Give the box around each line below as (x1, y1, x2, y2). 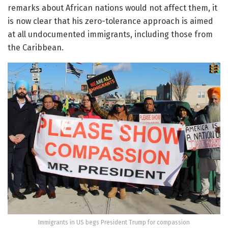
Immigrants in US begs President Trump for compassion (38, 219, 190, 226)
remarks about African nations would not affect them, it (8, 3, 217, 13)
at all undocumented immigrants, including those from (8, 29, 213, 39)
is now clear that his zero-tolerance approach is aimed (8, 16, 213, 26)
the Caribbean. (8, 42, 64, 52)
